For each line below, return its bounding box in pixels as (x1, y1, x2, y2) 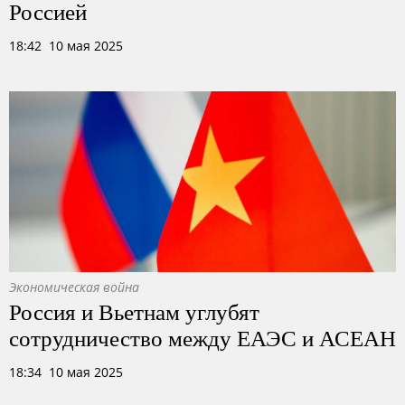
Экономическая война (9, 278, 139, 296)
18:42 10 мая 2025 (9, 37, 123, 54)
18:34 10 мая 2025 (9, 363, 123, 381)
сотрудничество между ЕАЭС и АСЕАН (9, 322, 396, 353)
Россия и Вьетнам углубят (9, 296, 259, 326)
